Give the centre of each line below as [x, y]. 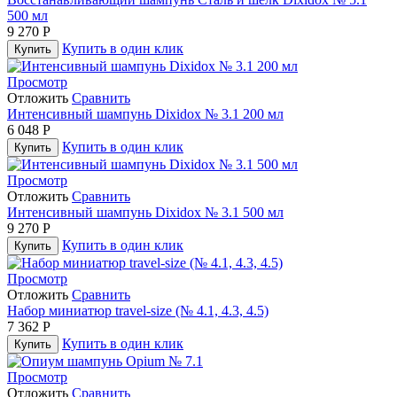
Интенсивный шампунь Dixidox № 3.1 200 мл [145, 113]
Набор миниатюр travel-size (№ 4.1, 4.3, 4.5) [138, 310]
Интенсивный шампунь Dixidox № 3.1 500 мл [145, 212]
